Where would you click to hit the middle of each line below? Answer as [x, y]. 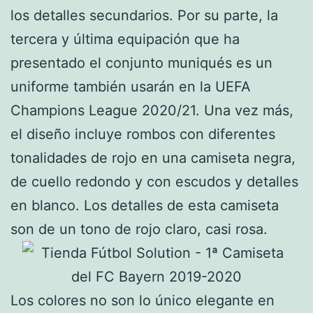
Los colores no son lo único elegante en [143, 301]
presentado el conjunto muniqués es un [141, 63]
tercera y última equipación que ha [125, 39]
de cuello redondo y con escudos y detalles [154, 182]
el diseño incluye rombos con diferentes [143, 134]
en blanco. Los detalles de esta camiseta [145, 206]
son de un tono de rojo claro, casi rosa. [139, 230]
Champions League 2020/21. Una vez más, [152, 111]
